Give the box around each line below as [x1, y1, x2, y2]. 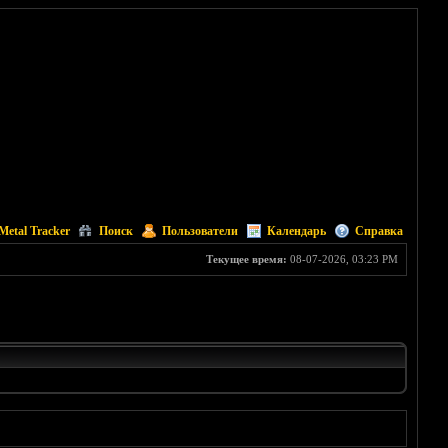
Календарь [266, 224, 326, 238]
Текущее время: [205, 253, 287, 265]
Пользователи [161, 224, 238, 238]
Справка [354, 224, 403, 238]
